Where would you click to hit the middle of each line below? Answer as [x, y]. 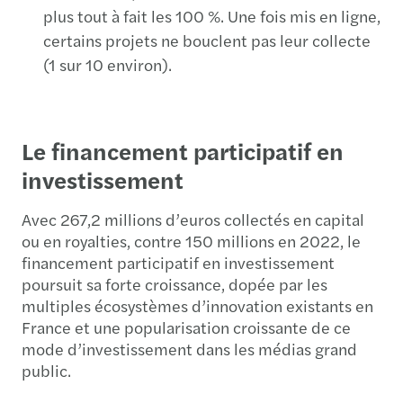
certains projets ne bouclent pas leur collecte [207, 40]
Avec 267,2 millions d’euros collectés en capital [193, 219]
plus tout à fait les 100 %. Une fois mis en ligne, [212, 15]
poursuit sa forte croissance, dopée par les [175, 283]
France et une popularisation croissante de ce [186, 327]
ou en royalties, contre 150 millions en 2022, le [191, 240]
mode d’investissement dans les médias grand [189, 348]
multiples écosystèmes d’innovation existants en [197, 305]
